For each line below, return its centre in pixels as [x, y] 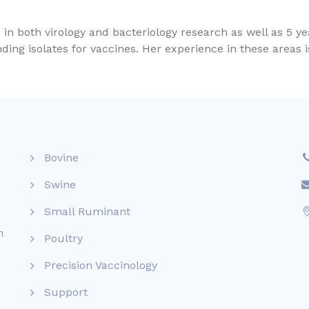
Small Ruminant [87, 211]
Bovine [61, 158]
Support [66, 292]
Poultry [63, 238]
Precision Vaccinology [101, 265]
